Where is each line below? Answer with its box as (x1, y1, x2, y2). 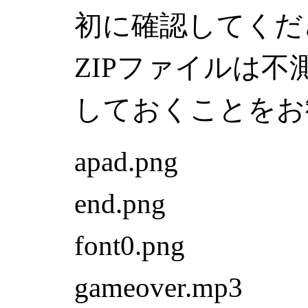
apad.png (74, 146, 178, 178)
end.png (74, 188, 166, 220)
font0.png (74, 230, 185, 262)
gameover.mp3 (74, 272, 243, 304)
